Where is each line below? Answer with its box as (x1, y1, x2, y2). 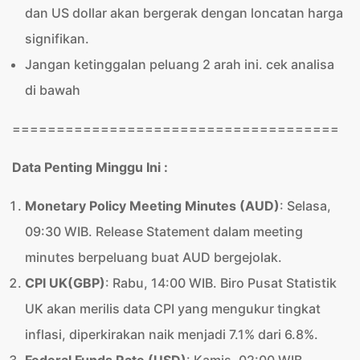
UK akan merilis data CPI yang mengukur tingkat (25, 301, 321, 317)
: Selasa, (280, 198, 331, 214)
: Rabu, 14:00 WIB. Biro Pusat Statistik (105, 275, 337, 291)
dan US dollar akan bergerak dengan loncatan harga (25, 5, 343, 21)
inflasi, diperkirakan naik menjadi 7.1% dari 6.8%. (25, 326, 318, 342)
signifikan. (25, 31, 89, 47)
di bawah (25, 82, 80, 98)
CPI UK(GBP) (25, 275, 105, 291)
